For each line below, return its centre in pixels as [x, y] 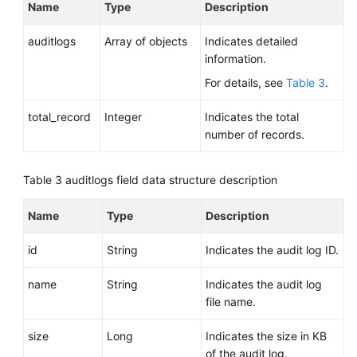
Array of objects [146, 41]
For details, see [245, 82]
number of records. [255, 134]
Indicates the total [252, 117]
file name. [231, 302]
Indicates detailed [251, 41]
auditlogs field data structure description [171, 180]
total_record [59, 117]
